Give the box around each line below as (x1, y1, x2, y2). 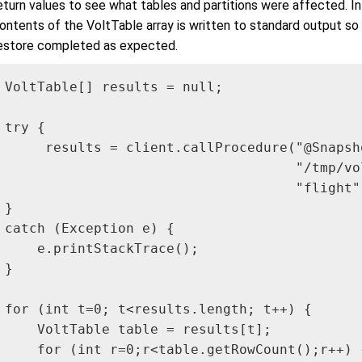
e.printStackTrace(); (5, 240, 199, 256)
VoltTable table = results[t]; (5, 321, 271, 337)
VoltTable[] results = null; (5, 78, 223, 95)
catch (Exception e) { (5, 220, 175, 236)
